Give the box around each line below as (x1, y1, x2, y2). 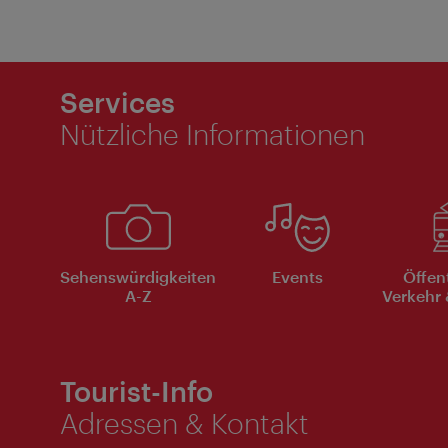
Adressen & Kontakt (60, 406, 309, 439)
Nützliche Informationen (60, 117, 365, 150)
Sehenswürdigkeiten (60, 266, 216, 286)
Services (60, 85, 175, 118)
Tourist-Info (60, 374, 213, 407)
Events (271, 266, 323, 286)
